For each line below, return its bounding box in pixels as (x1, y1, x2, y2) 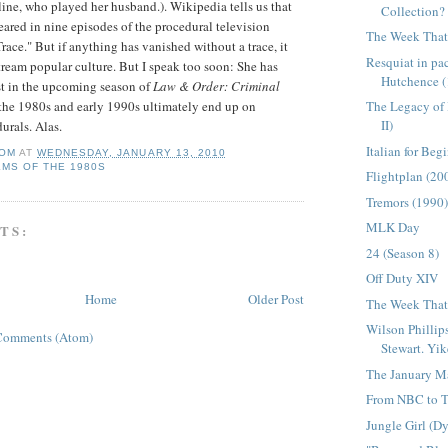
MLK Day (366, 218, 421, 237)
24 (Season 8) (366, 243, 440, 262)
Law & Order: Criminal (153, 77, 280, 96)
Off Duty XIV (366, 269, 439, 288)
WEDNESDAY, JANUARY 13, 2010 (37, 146, 226, 158)
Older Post (248, 290, 304, 309)
